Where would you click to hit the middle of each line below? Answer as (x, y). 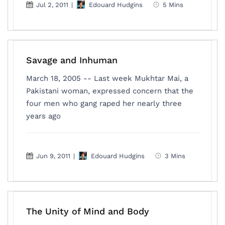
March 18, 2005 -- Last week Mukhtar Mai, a (107, 78)
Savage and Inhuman (72, 60)
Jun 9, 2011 (53, 156)
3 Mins (175, 156)
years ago (44, 116)
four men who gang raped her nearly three (104, 103)
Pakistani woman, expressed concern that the (110, 91)
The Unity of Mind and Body (88, 211)
